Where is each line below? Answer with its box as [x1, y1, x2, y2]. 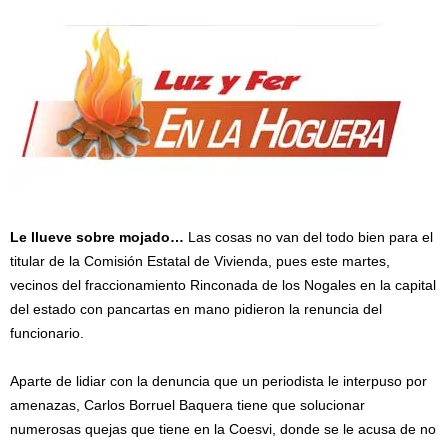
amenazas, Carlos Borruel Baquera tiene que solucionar [10, 397, 365, 413]
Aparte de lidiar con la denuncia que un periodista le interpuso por [10, 373, 427, 389]
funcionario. [10, 325, 84, 341]
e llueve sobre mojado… [19, 229, 184, 245]
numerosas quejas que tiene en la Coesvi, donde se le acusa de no [10, 421, 436, 437]
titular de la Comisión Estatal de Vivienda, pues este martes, [10, 253, 390, 269]
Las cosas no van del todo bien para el [184, 229, 433, 245]
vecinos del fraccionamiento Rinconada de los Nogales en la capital [10, 277, 436, 293]
